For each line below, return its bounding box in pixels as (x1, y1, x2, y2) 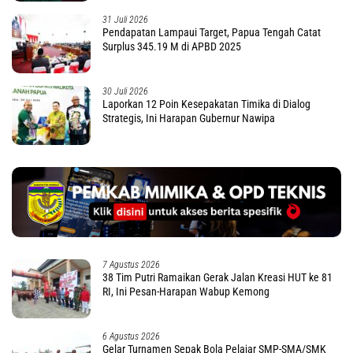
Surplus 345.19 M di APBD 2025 (102, 39, 241, 53)
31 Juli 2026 (102, 13, 148, 25)
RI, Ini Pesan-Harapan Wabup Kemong (102, 285, 269, 299)
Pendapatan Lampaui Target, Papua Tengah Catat (102, 25, 321, 39)
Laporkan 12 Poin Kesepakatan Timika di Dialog (102, 97, 310, 110)
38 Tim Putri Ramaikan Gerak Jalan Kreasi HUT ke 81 (102, 271, 333, 284)
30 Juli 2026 (102, 85, 148, 97)
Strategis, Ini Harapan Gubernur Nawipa (102, 111, 275, 124)
